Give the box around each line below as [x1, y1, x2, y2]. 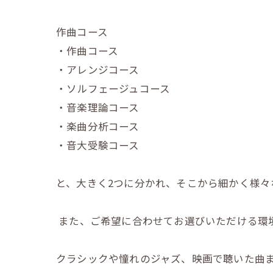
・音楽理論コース [56, 99, 140, 115]
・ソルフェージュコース [56, 80, 171, 96]
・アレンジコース [56, 62, 140, 77]
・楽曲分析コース [56, 118, 140, 133]
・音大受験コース [56, 137, 140, 152]
